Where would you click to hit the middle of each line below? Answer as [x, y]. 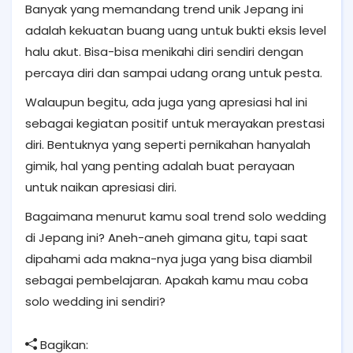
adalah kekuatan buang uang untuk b [135, 30]
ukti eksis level [285, 30]
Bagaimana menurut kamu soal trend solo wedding [176, 216]
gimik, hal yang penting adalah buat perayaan [160, 165]
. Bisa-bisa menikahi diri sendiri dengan [191, 51]
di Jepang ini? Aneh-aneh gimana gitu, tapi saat [167, 237]
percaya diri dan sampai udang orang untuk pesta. [174, 72]
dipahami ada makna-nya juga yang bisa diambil [169, 258]
